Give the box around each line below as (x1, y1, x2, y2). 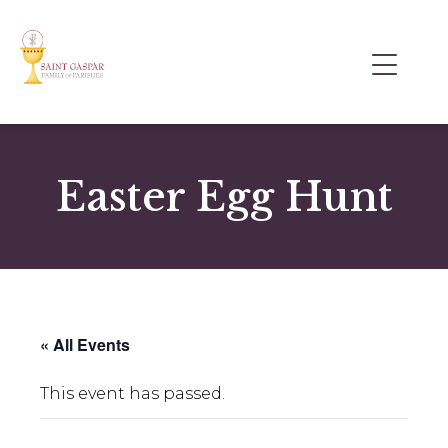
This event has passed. (40, 384, 225, 404)
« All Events (40, 333, 130, 357)
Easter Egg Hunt (55, 172, 393, 223)
